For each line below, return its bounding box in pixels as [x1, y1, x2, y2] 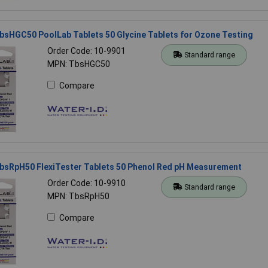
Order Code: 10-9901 [47, 45, 126, 56]
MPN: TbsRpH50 [47, 191, 109, 201]
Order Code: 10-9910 [47, 178, 126, 188]
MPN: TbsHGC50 [47, 59, 110, 69]
